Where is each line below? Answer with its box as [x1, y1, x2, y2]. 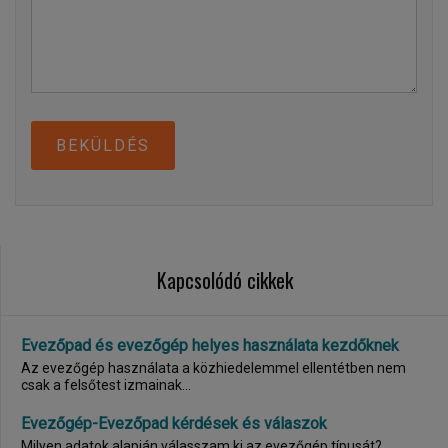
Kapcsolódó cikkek [156, 265, 293, 295]
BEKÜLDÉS [56, 136, 150, 155]
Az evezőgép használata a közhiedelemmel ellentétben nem [21, 360, 406, 376]
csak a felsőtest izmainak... [21, 377, 191, 393]
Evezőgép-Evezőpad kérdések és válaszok [21, 414, 327, 433]
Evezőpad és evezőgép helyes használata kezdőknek [21, 336, 399, 355]
